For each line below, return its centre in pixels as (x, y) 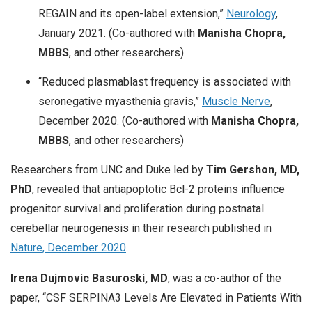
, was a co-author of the (225, 279)
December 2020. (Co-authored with (125, 121)
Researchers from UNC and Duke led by (108, 170)
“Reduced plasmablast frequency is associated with (165, 82)
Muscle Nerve (236, 102)
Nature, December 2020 (68, 248)
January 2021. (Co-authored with (118, 33)
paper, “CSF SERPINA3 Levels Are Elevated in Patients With (156, 298)
